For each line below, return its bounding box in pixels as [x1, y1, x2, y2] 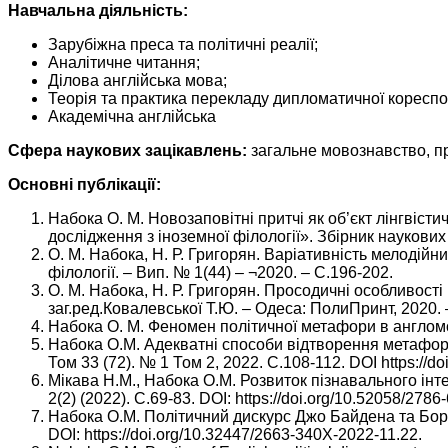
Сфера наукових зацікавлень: [8, 142, 247, 160]
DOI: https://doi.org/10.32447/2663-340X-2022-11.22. [48, 426, 422, 444]
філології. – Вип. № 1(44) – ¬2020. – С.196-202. [48, 264, 393, 282]
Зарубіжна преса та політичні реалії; [48, 36, 318, 54]
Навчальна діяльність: [8, 2, 188, 20]
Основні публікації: [8, 176, 161, 194]
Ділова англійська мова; [48, 72, 227, 90]
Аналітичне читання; [48, 54, 200, 72]
